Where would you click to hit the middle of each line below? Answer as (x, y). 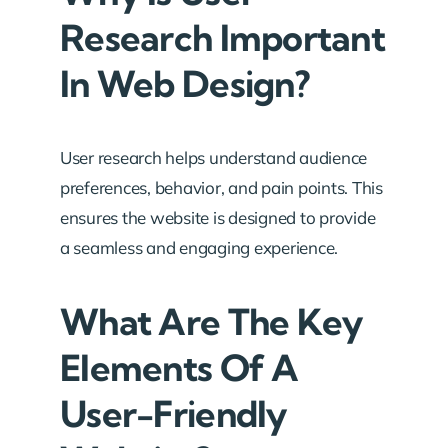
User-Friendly (174, 413)
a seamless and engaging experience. (199, 247)
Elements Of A (179, 367)
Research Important (223, 37)
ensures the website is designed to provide (218, 217)
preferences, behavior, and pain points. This (221, 187)
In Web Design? (184, 83)
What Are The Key (212, 321)
